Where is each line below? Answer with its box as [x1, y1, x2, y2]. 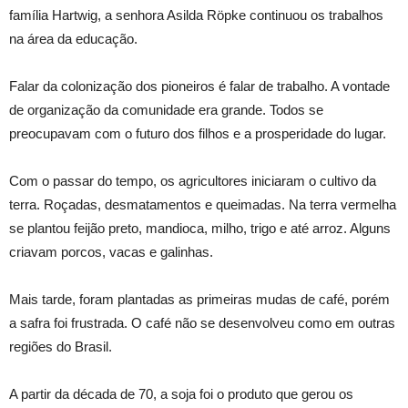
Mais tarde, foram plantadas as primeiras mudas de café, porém [9, 291, 390, 307]
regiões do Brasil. [9, 339, 112, 354]
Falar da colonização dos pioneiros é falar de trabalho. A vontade [9, 78, 390, 94]
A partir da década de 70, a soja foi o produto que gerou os [9, 386, 353, 402]
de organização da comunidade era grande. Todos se [9, 102, 323, 117]
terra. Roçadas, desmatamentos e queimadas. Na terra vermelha [9, 197, 396, 212]
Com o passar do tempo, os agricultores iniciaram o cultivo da [9, 173, 376, 189]
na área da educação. [9, 31, 138, 46]
